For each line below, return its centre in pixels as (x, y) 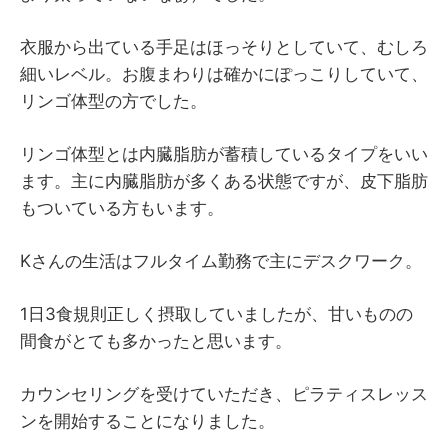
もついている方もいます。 (122, 207)
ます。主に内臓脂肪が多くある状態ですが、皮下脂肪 (224, 180)
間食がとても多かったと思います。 (156, 340)
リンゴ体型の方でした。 (113, 100)
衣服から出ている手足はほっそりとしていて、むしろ (224, 46)
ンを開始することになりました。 (147, 420)
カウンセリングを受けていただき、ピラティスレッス (224, 393)
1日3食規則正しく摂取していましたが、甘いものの (216, 313)
